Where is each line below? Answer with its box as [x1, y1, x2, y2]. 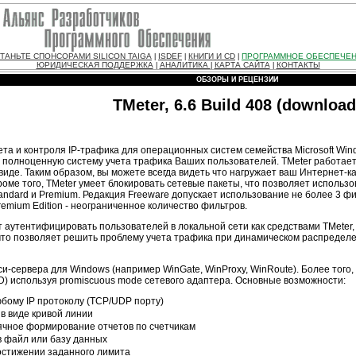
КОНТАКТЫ [276, 60, 320, 69]
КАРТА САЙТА [214, 60, 270, 69]
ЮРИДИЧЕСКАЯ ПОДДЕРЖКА [36, 60, 153, 69]
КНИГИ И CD [188, 52, 235, 60]
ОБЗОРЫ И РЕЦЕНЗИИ [196, 75, 278, 83]
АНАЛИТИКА [159, 60, 211, 69]
